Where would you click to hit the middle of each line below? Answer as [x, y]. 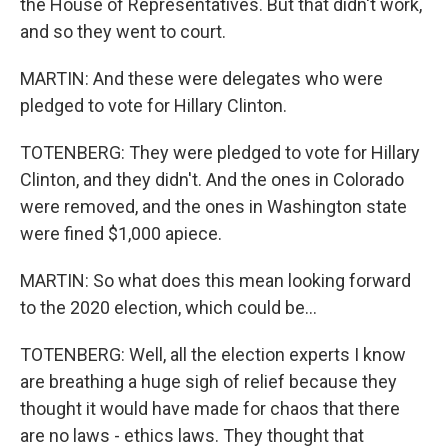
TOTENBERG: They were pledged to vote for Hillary [220, 152]
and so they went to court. [123, 31]
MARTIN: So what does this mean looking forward [215, 280]
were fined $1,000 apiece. [121, 233]
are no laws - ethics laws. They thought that [192, 435]
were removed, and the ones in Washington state [213, 206]
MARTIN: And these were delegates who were [201, 78]
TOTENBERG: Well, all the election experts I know [213, 354]
